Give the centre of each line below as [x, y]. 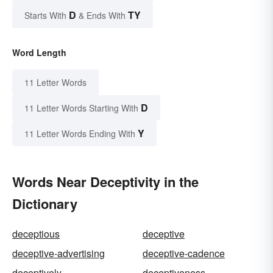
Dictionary [45, 204]
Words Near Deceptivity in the [105, 182]
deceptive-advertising [58, 253]
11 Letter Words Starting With [81, 108]
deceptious [36, 234]
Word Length [39, 53]
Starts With [47, 16]
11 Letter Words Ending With [80, 134]
